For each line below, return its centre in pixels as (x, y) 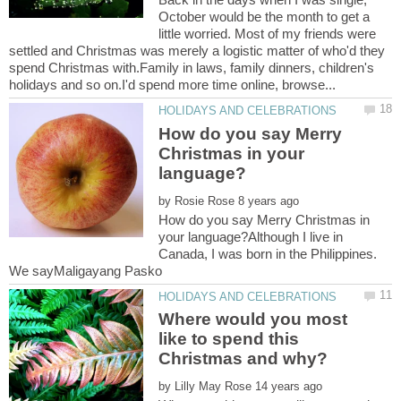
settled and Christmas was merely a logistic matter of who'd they (197, 51)
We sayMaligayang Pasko (85, 270)
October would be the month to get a (264, 17)
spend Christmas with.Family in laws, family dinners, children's (192, 68)
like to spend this (229, 339)
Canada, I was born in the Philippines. (270, 253)
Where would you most (253, 320)
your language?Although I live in (251, 236)
